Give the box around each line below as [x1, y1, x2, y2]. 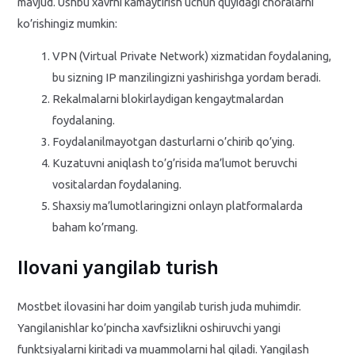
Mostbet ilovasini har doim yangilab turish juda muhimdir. [17, 300, 302, 314]
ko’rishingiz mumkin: [17, 16, 118, 30]
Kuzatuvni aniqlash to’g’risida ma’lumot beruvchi [52, 156, 298, 170]
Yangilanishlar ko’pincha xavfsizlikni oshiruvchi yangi [17, 321, 281, 335]
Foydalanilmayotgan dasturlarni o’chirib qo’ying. [52, 135, 296, 149]
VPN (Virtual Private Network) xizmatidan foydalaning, [52, 49, 332, 63]
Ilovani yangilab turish [17, 256, 219, 280]
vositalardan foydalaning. [52, 177, 182, 192]
